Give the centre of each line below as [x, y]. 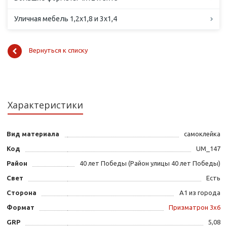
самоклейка [202, 134]
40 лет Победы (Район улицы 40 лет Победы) [150, 163]
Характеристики [45, 105]
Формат [21, 207]
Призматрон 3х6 [195, 207]
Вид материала [33, 134]
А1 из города [200, 193]
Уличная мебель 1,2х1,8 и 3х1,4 [66, 19]
